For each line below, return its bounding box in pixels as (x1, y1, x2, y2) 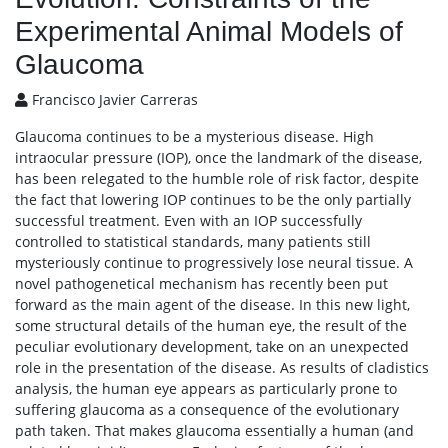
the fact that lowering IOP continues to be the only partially (15, 190, 411, 209)
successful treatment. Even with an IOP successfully (15, 211, 362, 230)
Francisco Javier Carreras (28, 90, 198, 109)
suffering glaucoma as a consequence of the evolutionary (15, 400, 399, 419)
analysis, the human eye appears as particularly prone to (15, 379, 397, 398)
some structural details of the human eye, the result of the (15, 316, 407, 335)
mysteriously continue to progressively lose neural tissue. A (15, 253, 413, 272)
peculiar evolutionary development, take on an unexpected (15, 337, 409, 356)
